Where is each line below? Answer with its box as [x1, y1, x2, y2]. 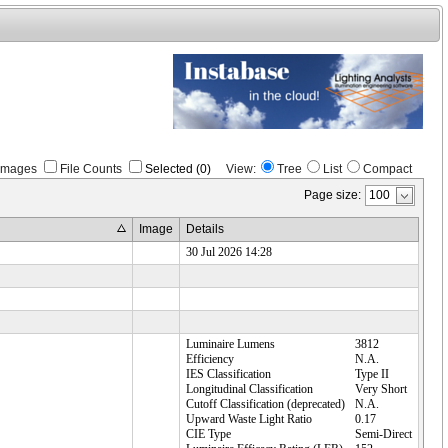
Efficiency [186, 352, 235, 367]
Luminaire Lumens [186, 337, 276, 352]
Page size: [304, 188, 362, 203]
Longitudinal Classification [186, 382, 314, 397]
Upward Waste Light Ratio [186, 412, 313, 427]
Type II [355, 367, 390, 382]
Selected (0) [145, 162, 212, 177]
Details [186, 222, 225, 237]
